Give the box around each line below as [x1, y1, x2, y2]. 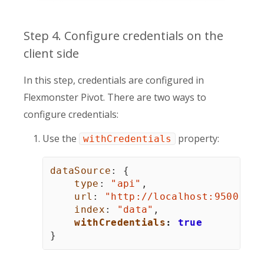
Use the [42, 131, 79, 145]
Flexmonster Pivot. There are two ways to [24, 90, 206, 104]
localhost [153, 190, 209, 202]
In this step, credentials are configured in [24, 73, 204, 87]
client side [24, 45, 79, 61]
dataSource [50, 164, 111, 176]
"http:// [104, 190, 154, 202]
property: [176, 131, 219, 145]
